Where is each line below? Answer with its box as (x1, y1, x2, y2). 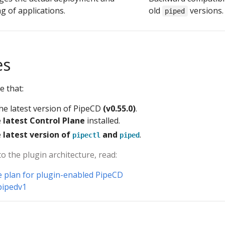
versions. (187, 5, 223, 16)
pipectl (72, 131, 100, 139)
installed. (85, 115, 120, 126)
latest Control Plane (3, 115, 85, 126)
